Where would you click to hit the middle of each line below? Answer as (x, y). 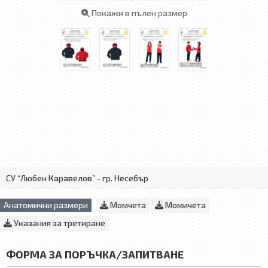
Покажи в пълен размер (139, 13)
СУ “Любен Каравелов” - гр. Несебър (77, 178)
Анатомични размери (46, 205)
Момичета (185, 205)
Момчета (127, 205)
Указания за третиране (59, 223)
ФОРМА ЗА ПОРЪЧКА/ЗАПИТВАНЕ (95, 255)
